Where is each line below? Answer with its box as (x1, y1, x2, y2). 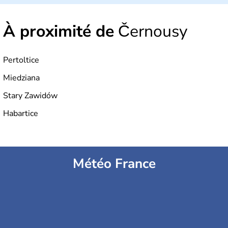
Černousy (114, 20, 187, 42)
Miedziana (3, 72, 40, 83)
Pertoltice (3, 54, 39, 66)
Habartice (3, 107, 38, 119)
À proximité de (3, 20, 114, 42)
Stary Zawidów (3, 90, 58, 101)
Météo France (72, 154, 156, 173)
